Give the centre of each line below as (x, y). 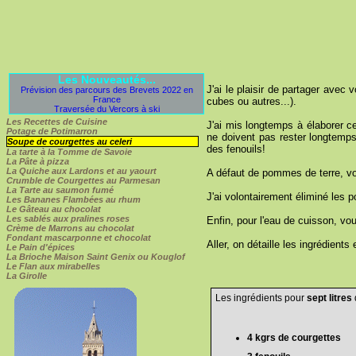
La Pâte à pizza (38, 161)
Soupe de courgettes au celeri (70, 141)
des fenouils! (236, 149)
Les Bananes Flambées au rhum (74, 199)
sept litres (330, 298)
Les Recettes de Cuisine (57, 121)
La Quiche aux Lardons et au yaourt (81, 170)
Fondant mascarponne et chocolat (79, 237)
